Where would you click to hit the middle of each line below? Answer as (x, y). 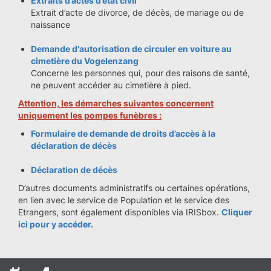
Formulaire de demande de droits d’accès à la (123, 133)
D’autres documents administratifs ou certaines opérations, (134, 188)
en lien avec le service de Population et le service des (124, 200)
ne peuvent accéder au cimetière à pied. (111, 85)
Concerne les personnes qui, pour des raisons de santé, (140, 73)
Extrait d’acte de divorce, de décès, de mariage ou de (137, 12)
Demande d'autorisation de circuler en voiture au (131, 49)
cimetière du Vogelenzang (85, 61)
